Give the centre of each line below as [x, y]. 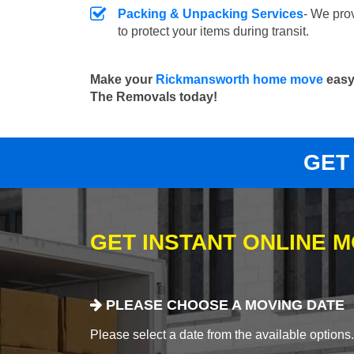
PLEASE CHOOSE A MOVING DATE [223, 305]
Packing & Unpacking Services [211, 13]
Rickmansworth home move [239, 79]
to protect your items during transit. [213, 31]
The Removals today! [154, 96]
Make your [123, 79]
